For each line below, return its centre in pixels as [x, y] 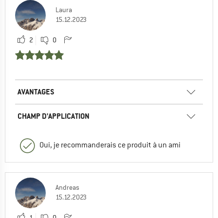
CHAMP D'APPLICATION [54, 116]
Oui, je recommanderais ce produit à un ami [110, 145]
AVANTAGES [36, 91]
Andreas [67, 187]
